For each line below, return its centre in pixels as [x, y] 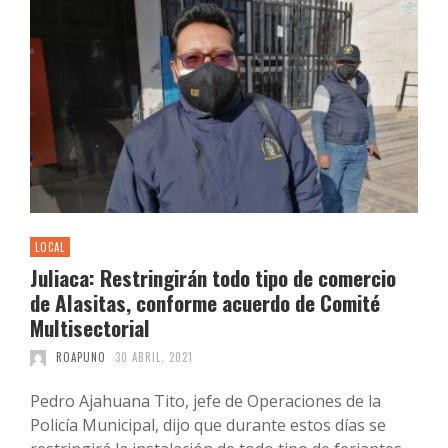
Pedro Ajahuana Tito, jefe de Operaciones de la [205, 401]
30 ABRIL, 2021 [154, 357]
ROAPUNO [80, 357]
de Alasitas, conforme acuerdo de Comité [205, 303]
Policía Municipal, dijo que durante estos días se [208, 425]
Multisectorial [90, 328]
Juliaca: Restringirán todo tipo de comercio [213, 278]
